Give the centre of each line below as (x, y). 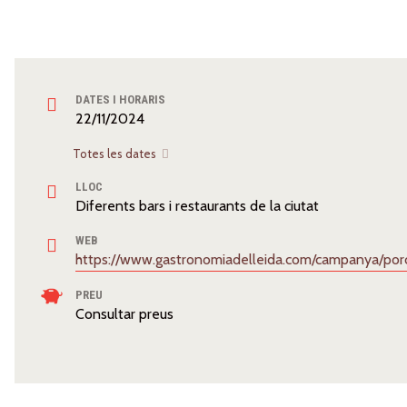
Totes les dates (116, 154)
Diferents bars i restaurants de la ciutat (197, 206)
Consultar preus (124, 314)
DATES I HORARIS (120, 99)
